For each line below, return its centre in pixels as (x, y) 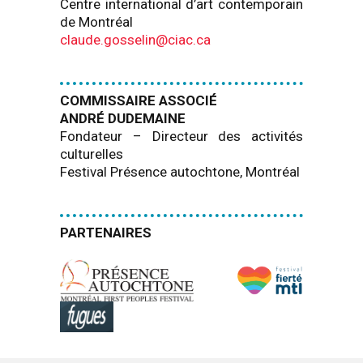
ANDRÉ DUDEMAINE (123, 118)
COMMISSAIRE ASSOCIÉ (139, 100)
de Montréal (96, 22)
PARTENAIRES (106, 233)
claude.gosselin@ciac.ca (135, 40)
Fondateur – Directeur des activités (181, 136)
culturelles (92, 154)
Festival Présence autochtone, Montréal (180, 172)
